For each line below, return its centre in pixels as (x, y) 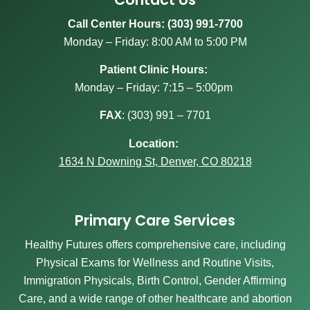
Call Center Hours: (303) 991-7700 (155, 24)
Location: (154, 143)
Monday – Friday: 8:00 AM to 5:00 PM (155, 42)
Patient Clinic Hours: (155, 69)
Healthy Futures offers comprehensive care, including (155, 245)
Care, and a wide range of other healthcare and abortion (155, 299)
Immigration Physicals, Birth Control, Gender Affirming (155, 281)
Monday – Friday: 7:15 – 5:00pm (154, 87)
